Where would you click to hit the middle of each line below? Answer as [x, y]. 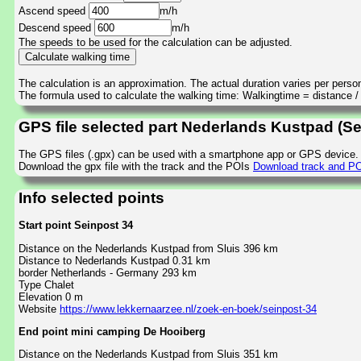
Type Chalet [46, 284]
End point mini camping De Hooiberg [112, 331]
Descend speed [56, 28]
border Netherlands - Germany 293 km [108, 272]
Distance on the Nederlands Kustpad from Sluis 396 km [148, 248]
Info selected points [91, 197]
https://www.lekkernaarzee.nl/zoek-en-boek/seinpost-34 [188, 309]
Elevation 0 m [51, 297]
